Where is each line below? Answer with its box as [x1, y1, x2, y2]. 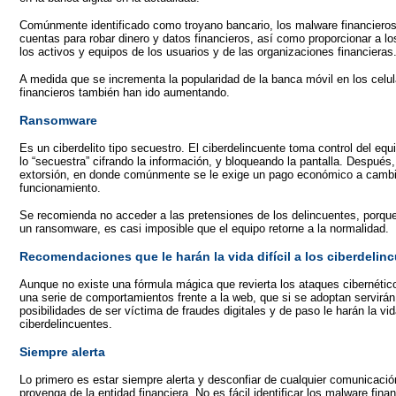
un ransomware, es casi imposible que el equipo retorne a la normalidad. [19, 222, 389, 235]
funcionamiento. [19, 181, 101, 194]
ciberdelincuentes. [19, 317, 112, 331]
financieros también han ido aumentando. [19, 86, 230, 99]
